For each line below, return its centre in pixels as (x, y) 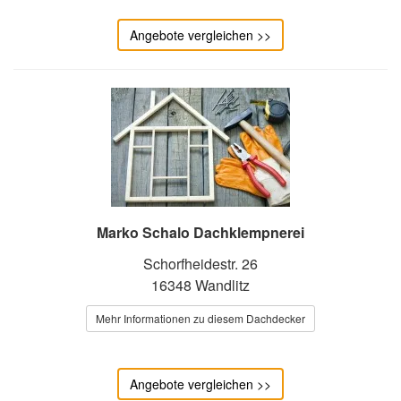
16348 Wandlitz (200, 285)
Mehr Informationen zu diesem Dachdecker (200, 318)
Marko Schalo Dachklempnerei (200, 232)
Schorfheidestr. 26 (200, 263)
